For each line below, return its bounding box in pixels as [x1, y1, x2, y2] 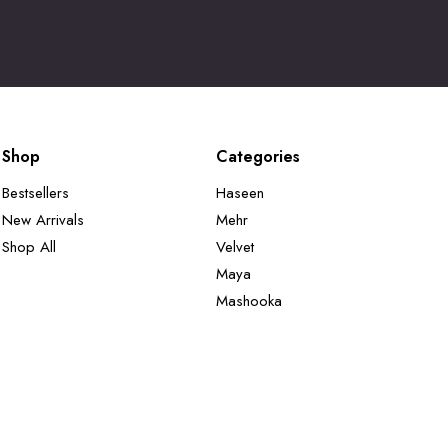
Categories [216, 145, 300, 169]
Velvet [216, 236, 254, 259]
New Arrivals [2, 209, 84, 232]
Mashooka [216, 290, 282, 313]
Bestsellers [2, 182, 69, 205]
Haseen [216, 182, 264, 205]
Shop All [2, 236, 56, 259]
